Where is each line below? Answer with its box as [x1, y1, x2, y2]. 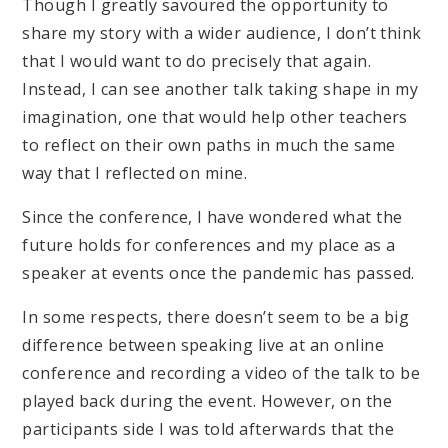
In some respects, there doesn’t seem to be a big [22, 306, 410, 329]
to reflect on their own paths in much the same [22, 134, 396, 157]
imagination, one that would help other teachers [22, 106, 408, 129]
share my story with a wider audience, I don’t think [22, 22, 422, 45]
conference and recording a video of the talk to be [22, 362, 421, 385]
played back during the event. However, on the [22, 390, 393, 413]
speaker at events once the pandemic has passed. [22, 262, 415, 285]
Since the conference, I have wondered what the [22, 206, 403, 229]
